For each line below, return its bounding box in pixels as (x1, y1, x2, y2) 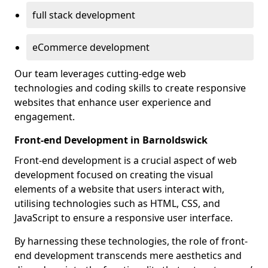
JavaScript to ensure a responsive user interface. (14, 211, 233, 224)
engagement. (14, 110, 75, 123)
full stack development (32, 8, 135, 22)
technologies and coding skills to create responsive (14, 81, 246, 95)
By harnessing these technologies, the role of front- (14, 234, 248, 248)
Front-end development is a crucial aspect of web (14, 154, 237, 167)
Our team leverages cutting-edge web (14, 67, 186, 80)
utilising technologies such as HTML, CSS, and (14, 197, 220, 210)
